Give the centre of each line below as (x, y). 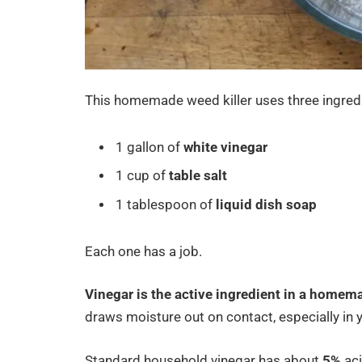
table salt (197, 176)
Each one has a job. (144, 251)
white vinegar (224, 148)
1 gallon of (148, 148)
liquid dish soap (265, 204)
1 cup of (141, 176)
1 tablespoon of (164, 204)
